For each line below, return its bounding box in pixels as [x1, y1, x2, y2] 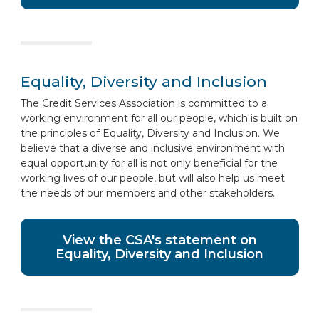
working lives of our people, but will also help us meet [20, 172, 285, 184]
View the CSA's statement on [62, 232, 257, 248]
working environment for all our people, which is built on [20, 112, 298, 125]
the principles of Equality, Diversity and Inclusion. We [20, 127, 280, 140]
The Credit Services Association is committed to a [20, 97, 267, 110]
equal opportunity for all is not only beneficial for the [20, 157, 278, 169]
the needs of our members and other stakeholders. [20, 187, 275, 199]
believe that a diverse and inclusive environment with [20, 142, 285, 155]
